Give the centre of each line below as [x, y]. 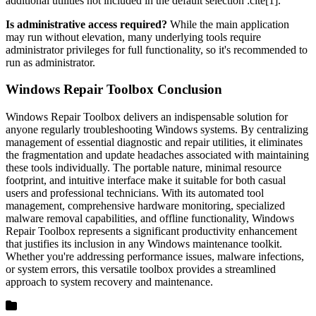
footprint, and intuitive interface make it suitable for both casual [146, 181]
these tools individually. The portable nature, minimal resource [144, 168]
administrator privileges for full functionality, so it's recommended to [157, 49]
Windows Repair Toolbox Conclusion [114, 90]
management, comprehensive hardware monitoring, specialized [145, 206]
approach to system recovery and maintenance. [109, 282]
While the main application [228, 24]
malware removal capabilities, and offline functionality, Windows [150, 219]
